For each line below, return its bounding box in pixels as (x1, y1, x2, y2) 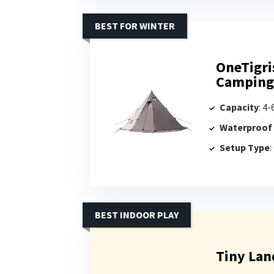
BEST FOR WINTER (95, 19, 175, 32)
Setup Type (220, 141, 270, 154)
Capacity (220, 100, 259, 113)
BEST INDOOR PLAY (95, 208, 179, 221)
